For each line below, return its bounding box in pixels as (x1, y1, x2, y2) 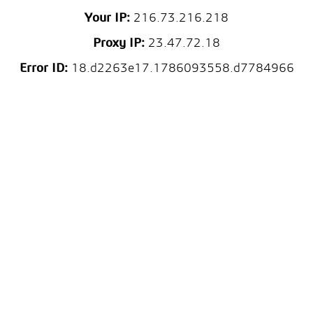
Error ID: (19, 62, 68, 75)
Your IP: (85, 12, 130, 25)
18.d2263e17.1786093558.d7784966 (67, 62, 294, 75)
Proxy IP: (93, 37, 145, 50)
